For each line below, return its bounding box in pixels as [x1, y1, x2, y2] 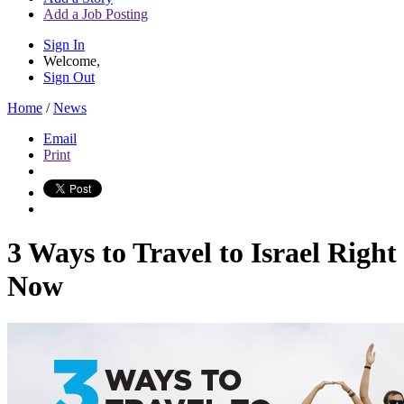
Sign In [43, 37, 85, 52]
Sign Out [43, 69, 95, 85]
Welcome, [43, 53, 100, 69]
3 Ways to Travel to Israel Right [7, 236, 397, 270]
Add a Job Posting [43, 6, 148, 22]
